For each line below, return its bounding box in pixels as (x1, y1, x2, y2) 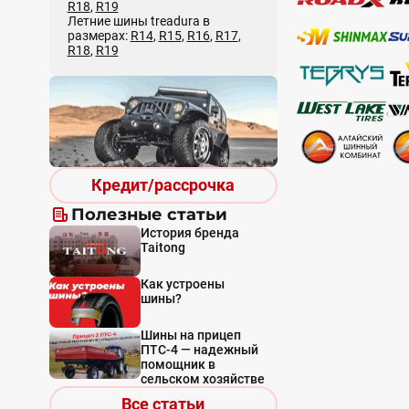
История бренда (140, 225, 239, 240)
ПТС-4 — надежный (140, 341, 258, 357)
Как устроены (140, 276, 225, 291)
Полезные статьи (70, 204, 227, 225)
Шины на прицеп (140, 327, 241, 342)
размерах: (67, 27, 131, 43)
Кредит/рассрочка (91, 174, 235, 194)
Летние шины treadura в (67, 13, 210, 28)
